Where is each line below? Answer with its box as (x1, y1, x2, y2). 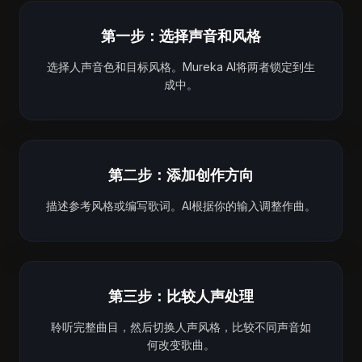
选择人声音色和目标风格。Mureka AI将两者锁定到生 (47, 60, 315, 74)
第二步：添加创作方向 (108, 166, 254, 183)
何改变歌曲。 (147, 338, 215, 351)
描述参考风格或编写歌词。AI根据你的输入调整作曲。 (46, 199, 316, 213)
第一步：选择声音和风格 (101, 27, 261, 44)
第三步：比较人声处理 (108, 288, 254, 305)
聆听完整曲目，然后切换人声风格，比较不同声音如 (51, 320, 311, 334)
